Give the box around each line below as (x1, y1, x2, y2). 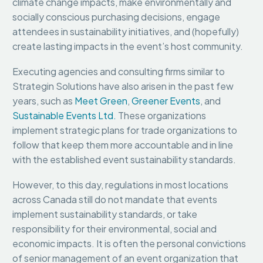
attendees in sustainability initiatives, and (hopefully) (12, 25, 239, 38)
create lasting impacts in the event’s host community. (12, 40, 243, 53)
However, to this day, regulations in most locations (12, 178, 228, 191)
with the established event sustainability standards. (12, 153, 241, 166)
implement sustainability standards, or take (12, 207, 197, 220)
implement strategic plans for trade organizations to (12, 124, 237, 136)
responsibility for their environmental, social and (12, 222, 217, 235)
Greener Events (131, 95, 200, 107)
